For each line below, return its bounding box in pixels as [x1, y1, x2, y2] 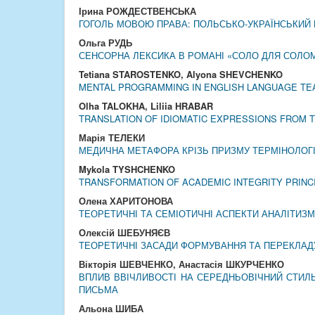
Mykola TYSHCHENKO [79, 162, 175, 176]
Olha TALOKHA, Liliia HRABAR [79, 99, 213, 112]
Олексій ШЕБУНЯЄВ [79, 226, 170, 239]
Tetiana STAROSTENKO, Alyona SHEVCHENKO [79, 67, 283, 81]
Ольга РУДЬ [79, 36, 132, 49]
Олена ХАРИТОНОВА [79, 194, 173, 207]
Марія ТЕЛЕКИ [79, 131, 145, 144]
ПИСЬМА [79, 283, 118, 296]
